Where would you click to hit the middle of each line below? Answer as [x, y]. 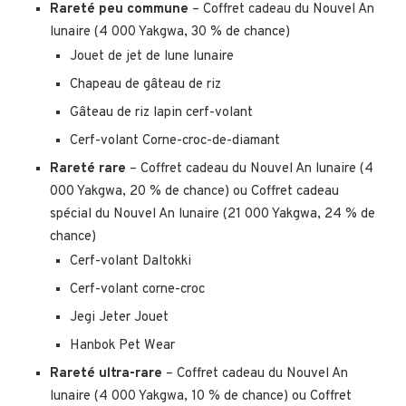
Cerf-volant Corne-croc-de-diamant [175, 140]
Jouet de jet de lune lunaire [152, 56]
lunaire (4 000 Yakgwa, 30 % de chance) [170, 32]
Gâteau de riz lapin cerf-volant [161, 112]
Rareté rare [88, 169]
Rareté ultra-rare [106, 373]
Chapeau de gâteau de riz [145, 84]
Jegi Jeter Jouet [119, 317]
